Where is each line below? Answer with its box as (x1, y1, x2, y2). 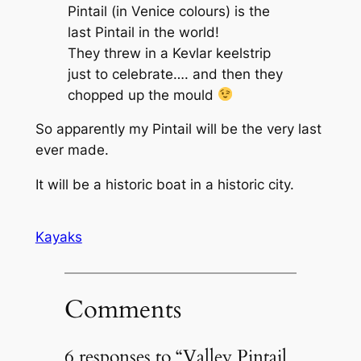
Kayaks (35, 229, 82, 246)
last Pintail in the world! (67, 23, 219, 40)
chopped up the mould (67, 86, 218, 103)
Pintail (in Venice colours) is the (67, 2, 270, 19)
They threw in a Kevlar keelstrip (67, 44, 271, 61)
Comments (64, 292, 181, 326)
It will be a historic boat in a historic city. (35, 176, 294, 193)
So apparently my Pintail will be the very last (35, 121, 322, 138)
